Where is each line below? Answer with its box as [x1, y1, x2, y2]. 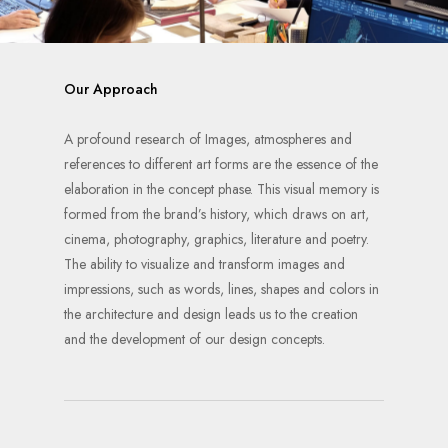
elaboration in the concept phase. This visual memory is [64, 178, 380, 199]
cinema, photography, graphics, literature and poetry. [64, 228, 370, 249]
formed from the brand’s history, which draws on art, [64, 203, 370, 224]
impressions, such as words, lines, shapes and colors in [64, 278, 380, 299]
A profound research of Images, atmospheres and [64, 128, 353, 149]
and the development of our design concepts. [64, 328, 326, 349]
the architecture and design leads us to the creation [64, 303, 359, 324]
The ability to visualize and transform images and [64, 253, 346, 274]
